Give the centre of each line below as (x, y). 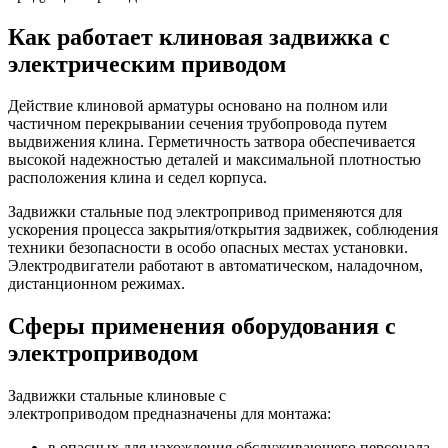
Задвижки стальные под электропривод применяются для (205, 212)
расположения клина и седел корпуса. (137, 178)
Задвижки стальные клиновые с (117, 396)
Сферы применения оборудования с (202, 326)
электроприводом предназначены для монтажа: (169, 414)
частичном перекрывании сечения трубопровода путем (197, 124)
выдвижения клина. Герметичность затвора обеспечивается (211, 142)
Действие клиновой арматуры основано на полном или (198, 106)
